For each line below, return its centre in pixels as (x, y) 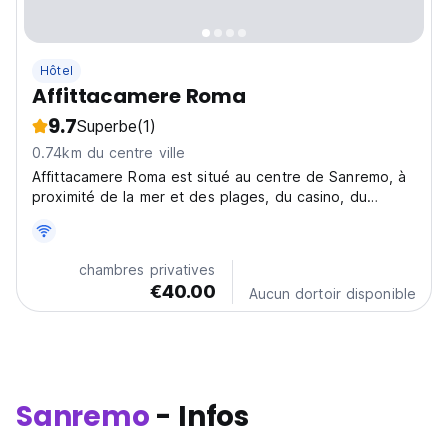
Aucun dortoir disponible (332, 293)
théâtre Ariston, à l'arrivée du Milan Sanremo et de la (214, 216)
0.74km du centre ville (109, 152)
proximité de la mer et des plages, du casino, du (199, 196)
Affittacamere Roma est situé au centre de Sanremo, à (219, 176)
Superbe (106, 126)
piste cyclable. (82, 236)
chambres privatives (147, 269)
